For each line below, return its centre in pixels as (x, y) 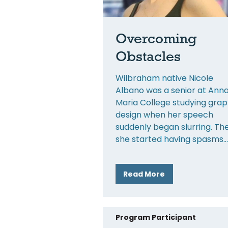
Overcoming (156, 38)
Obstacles (148, 56)
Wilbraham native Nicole (164, 78)
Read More (144, 174)
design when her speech (164, 115)
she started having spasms (169, 139)
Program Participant (156, 217)
